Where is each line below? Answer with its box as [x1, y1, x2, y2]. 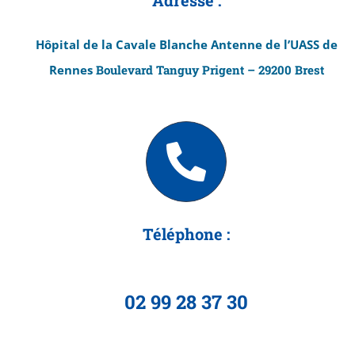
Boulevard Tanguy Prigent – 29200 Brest [95, 62, 324, 78]
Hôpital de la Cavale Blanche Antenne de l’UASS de [35, 36, 338, 52]
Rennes [48, 62, 96, 78]
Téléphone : [143, 223, 231, 244]
